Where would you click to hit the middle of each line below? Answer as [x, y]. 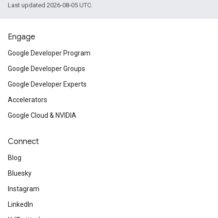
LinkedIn [20, 205]
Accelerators [27, 100]
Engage [21, 37]
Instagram [24, 189]
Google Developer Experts [47, 84]
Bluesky [20, 173]
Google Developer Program [49, 53]
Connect [23, 142]
